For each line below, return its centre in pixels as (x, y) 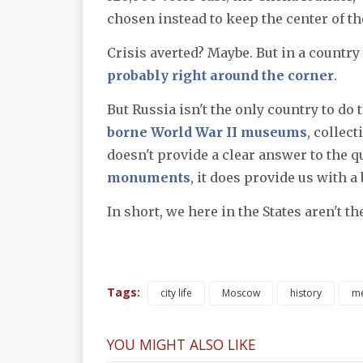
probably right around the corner (220, 76)
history (306, 293)
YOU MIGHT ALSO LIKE (181, 345)
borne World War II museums (207, 132)
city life (176, 293)
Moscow (241, 293)
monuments (149, 178)
